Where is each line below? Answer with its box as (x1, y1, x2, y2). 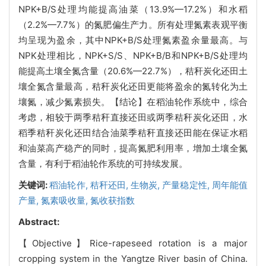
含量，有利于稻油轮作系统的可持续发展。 (18, 157, 188, 169)
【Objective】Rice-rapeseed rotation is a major (18, 237, 248, 249)
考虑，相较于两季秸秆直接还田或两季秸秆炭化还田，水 (18, 111, 248, 123)
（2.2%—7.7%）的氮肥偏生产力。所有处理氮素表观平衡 (18, 18, 248, 30)
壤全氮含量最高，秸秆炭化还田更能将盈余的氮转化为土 (18, 80, 248, 92)
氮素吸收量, (41, 194, 90, 206)
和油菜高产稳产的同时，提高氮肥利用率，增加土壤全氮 (18, 142, 248, 154)
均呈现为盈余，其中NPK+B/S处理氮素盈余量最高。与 (18, 34, 248, 46)
